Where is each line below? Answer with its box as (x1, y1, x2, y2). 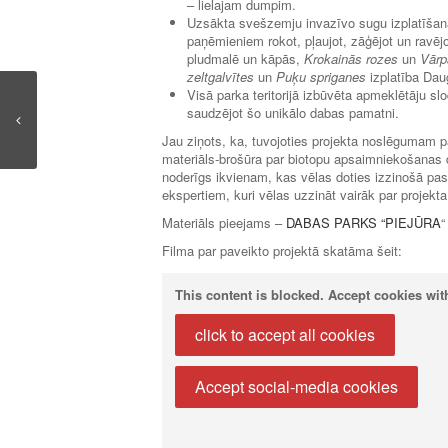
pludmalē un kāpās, (187, 48, 304, 68)
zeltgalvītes (187, 66, 254, 86)
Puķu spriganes (276, 66, 366, 86)
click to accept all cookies (195, 322, 375, 346)
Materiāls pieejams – (162, 212, 286, 232)
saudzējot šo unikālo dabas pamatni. (187, 102, 399, 122)
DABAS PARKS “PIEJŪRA (286, 212, 441, 232)
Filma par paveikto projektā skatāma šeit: (162, 240, 402, 260)
